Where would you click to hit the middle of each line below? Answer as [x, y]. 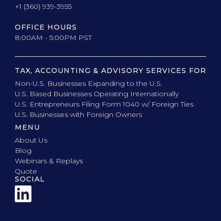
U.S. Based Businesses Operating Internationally [97, 94]
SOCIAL [30, 179]
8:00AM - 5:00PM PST [53, 38]
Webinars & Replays [49, 161]
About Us [31, 140]
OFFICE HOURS [46, 27]
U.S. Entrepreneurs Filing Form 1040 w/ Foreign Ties [104, 104]
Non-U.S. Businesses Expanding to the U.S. [89, 84]
